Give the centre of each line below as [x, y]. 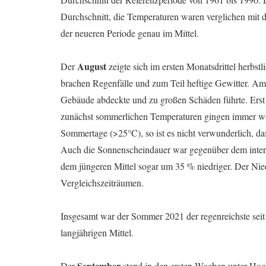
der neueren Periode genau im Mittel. [130, 33]
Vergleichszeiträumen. [102, 182]
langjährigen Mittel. [97, 232]
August [92, 66]
